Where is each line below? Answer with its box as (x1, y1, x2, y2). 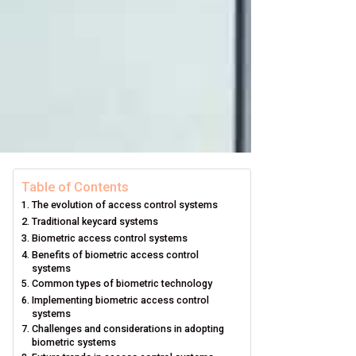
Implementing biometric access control (31, 294, 209, 306)
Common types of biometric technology (31, 277, 212, 289)
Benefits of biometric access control (31, 249, 199, 261)
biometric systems (31, 336, 116, 348)
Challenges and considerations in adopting (31, 323, 224, 335)
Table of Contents (21, 179, 129, 195)
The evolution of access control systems (31, 199, 218, 211)
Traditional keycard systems (31, 215, 158, 227)
